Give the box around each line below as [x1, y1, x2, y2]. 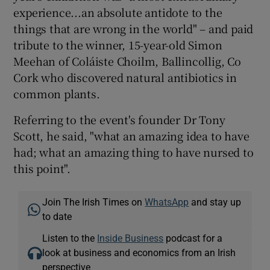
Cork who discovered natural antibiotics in [13, 69, 237, 85]
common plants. [13, 85, 100, 101]
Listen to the [42, 233, 98, 243]
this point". [13, 160, 71, 176]
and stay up [189, 196, 242, 207]
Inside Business [97, 233, 164, 243]
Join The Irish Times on [42, 196, 145, 207]
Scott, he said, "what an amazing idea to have [13, 127, 250, 143]
